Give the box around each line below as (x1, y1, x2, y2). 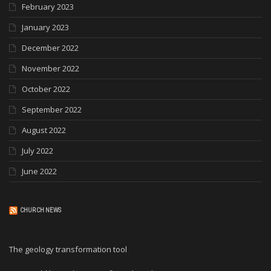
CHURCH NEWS (20, 206, 61, 214)
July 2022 (22, 145, 53, 156)
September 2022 (22, 103, 82, 115)
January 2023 (22, 21, 69, 33)
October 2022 (22, 83, 70, 94)
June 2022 (22, 165, 57, 177)
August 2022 (22, 124, 66, 135)
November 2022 (22, 62, 79, 74)
